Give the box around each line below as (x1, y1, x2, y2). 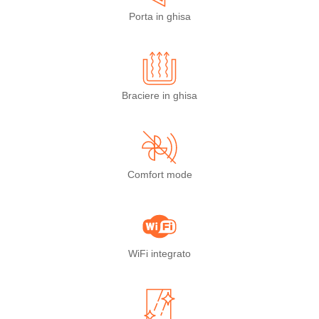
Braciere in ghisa (122, 90, 197, 101)
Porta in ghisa (128, 11, 191, 22)
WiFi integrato (128, 248, 191, 259)
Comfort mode (127, 169, 192, 180)
